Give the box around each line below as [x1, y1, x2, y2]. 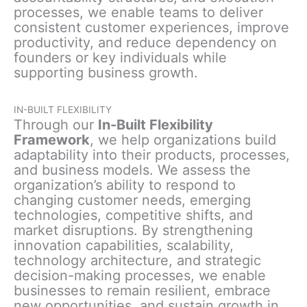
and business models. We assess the [14, 162, 251, 179]
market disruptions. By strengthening [14, 222, 253, 239]
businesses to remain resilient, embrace [14, 282, 271, 299]
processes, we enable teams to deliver [14, 4, 263, 21]
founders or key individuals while [14, 49, 227, 66]
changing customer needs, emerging [14, 192, 251, 209]
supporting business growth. [14, 64, 198, 82]
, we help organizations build [90, 132, 276, 149]
